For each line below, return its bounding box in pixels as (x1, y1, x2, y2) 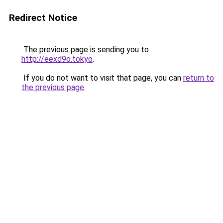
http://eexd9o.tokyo (21, 54, 93, 64)
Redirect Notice (9, 12, 77, 23)
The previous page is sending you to (21, 45, 149, 54)
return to (183, 73, 214, 83)
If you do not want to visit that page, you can (21, 73, 183, 83)
